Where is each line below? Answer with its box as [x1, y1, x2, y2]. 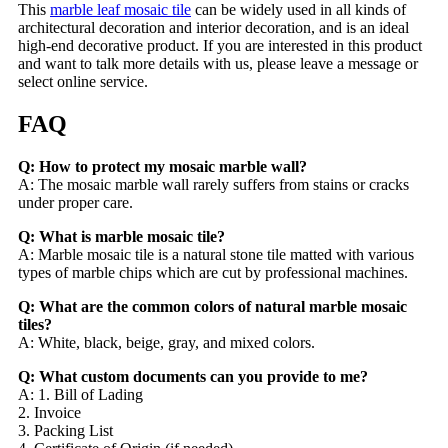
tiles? [18, 316, 52, 334]
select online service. [18, 73, 148, 91]
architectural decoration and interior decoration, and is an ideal [18, 19, 409, 37]
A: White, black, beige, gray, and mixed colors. [18, 334, 315, 352]
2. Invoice [18, 404, 81, 422]
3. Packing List [18, 422, 113, 440]
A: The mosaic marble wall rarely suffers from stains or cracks [18, 176, 409, 194]
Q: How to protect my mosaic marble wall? [18, 158, 307, 176]
